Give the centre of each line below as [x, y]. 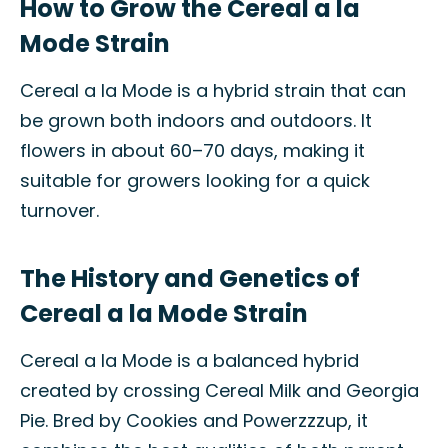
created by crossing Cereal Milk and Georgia [219, 390]
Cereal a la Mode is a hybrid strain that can [213, 90]
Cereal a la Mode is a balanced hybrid [189, 360]
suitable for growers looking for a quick [195, 180]
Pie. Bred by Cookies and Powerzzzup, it [194, 420]
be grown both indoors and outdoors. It [196, 120]
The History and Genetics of [190, 278]
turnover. [59, 210]
